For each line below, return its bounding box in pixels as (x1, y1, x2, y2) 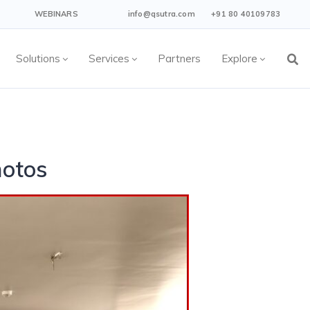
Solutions (15, 52, 60, 65)
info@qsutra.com (127, 9, 195, 19)
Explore (221, 52, 257, 65)
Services (88, 52, 129, 65)
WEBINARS (35, 9, 78, 19)
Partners (157, 52, 201, 65)
